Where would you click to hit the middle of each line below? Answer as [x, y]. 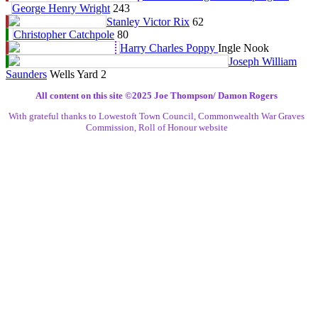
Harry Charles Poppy [169, 48]
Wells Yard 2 [78, 74]
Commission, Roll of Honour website [157, 127]
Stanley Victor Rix [148, 21]
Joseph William [263, 61]
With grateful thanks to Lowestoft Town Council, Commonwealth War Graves [157, 116]
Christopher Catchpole [64, 34]
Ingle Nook [243, 48]
